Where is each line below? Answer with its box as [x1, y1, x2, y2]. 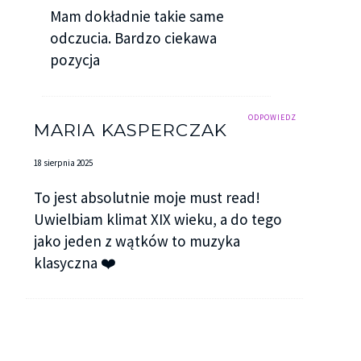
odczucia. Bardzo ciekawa [49, 28, 217, 48]
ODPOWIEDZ [248, 111, 297, 122]
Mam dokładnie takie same [49, 6, 224, 27]
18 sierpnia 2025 [33, 156, 93, 168]
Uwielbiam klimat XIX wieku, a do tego [33, 210, 282, 230]
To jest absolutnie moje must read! [33, 188, 260, 208]
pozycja [49, 50, 100, 70]
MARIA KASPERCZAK [33, 118, 227, 140]
